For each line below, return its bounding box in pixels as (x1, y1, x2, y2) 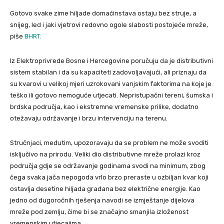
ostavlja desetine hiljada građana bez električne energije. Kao (10, 184, 200, 192)
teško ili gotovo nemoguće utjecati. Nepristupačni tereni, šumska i (10, 91, 213, 99)
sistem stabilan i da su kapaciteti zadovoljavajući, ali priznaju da (10, 68, 206, 76)
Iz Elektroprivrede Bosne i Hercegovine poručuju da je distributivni (10, 56, 213, 64)
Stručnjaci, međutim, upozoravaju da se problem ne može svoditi (10, 138, 208, 146)
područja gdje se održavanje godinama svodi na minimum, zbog (10, 161, 205, 169)
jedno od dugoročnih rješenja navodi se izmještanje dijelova (10, 196, 194, 204)
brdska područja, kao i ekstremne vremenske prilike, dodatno (10, 102, 198, 110)
